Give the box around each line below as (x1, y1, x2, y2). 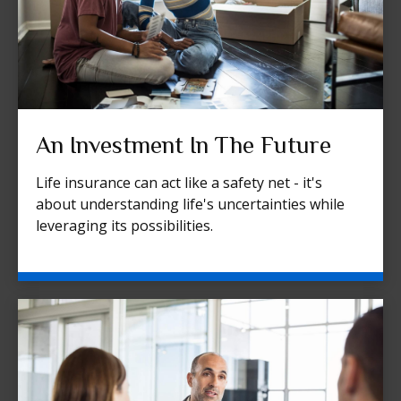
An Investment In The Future (36, 131, 331, 158)
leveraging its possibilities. (36, 215, 213, 235)
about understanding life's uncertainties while (36, 193, 345, 214)
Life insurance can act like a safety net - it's (36, 172, 322, 192)
